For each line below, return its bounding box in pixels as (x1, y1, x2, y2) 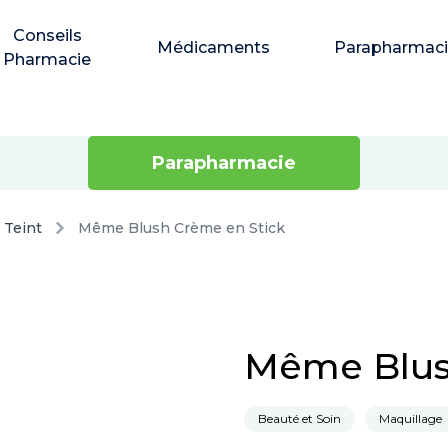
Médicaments (157, 38, 271, 57)
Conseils (12, 26, 82, 45)
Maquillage (379, 411, 442, 426)
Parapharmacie (152, 152, 296, 174)
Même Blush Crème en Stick (78, 219, 285, 237)
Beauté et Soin (258, 411, 341, 426)
